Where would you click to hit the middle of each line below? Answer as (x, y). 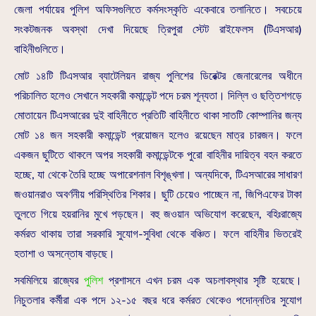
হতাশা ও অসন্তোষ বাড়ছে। (65, 254)
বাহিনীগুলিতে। (40, 50)
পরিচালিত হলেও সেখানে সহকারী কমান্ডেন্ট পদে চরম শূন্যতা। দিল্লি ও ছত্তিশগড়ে (158, 96)
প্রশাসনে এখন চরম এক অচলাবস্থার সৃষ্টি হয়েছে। (202, 281)
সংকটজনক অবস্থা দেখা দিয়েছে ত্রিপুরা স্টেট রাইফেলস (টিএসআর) (158, 30)
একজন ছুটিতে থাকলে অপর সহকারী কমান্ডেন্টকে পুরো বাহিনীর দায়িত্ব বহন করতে (158, 156)
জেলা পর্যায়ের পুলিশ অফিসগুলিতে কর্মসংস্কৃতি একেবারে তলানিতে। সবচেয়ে (158, 10)
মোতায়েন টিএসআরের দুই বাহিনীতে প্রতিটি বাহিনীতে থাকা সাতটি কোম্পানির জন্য (158, 116)
